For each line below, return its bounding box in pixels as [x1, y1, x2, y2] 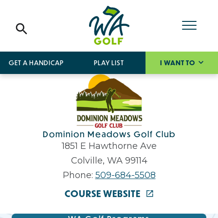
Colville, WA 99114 [71, 155, 147, 166]
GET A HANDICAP [9, 58, 64, 67]
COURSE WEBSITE [64, 187, 143, 200]
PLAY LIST [93, 58, 124, 67]
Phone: [62, 169, 95, 181]
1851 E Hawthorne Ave [61, 140, 157, 151]
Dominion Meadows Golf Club [42, 128, 176, 140]
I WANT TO [160, 58, 197, 67]
